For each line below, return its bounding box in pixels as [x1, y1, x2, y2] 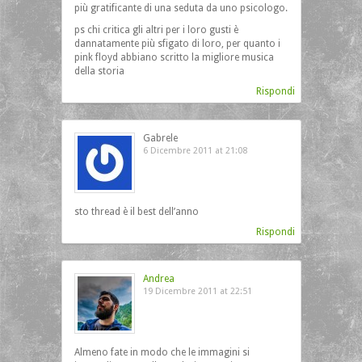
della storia [74, 65, 124, 77]
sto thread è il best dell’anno [74, 206, 199, 217]
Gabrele [142, 133, 178, 144]
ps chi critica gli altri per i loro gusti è [74, 24, 238, 36]
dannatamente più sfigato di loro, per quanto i [74, 38, 280, 49]
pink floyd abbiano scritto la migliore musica [74, 52, 274, 63]
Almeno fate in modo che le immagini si [74, 347, 250, 358]
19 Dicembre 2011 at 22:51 [142, 286, 252, 297]
